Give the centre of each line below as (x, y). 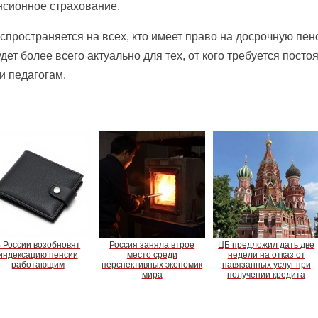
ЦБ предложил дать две (267, 245)
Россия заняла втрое (152, 245)
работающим (38, 264)
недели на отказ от (266, 254)
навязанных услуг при (266, 264)
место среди (152, 254)
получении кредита (267, 274)
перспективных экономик (152, 264)
